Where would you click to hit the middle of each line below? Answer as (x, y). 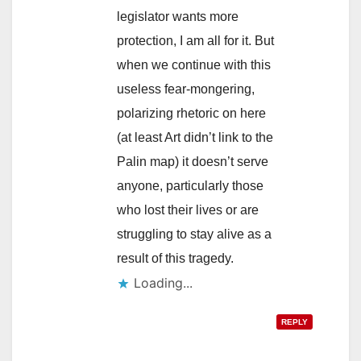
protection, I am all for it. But (195, 40)
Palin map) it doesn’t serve (193, 161)
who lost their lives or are (188, 210)
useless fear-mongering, (186, 89)
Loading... (163, 282)
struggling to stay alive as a (194, 234)
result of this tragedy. (175, 258)
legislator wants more (178, 16)
